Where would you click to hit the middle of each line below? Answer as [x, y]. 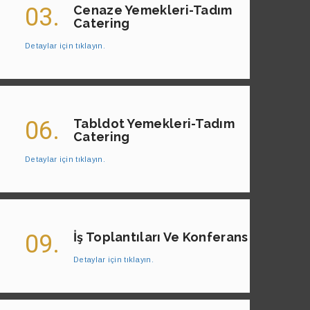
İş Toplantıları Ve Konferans [161, 237]
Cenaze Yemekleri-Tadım [153, 10]
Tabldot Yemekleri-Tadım [154, 124]
